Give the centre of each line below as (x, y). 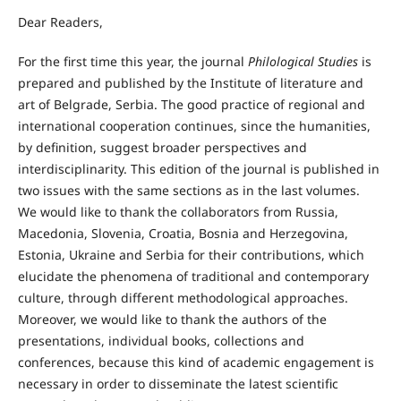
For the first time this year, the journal (132, 61)
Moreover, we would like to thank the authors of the (172, 319)
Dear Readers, (60, 21)
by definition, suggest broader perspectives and (162, 147)
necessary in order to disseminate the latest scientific (178, 383)
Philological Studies (303, 61)
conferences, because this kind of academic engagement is (196, 362)
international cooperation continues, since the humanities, (194, 125)
